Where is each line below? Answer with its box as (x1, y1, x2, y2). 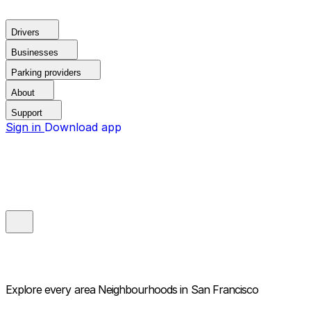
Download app (44, 120, 121, 134)
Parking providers (11, 67, 81, 78)
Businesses (11, 47, 58, 58)
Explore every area (6, 283, 95, 297)
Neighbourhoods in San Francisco (97, 283, 259, 297)
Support (11, 108, 42, 118)
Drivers (11, 27, 40, 37)
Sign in (6, 120, 44, 134)
